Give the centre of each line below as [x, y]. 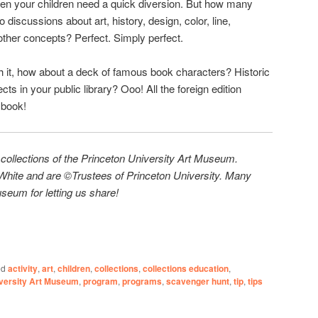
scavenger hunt [198, 281]
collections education [186, 268]
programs [142, 281]
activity [23, 268]
